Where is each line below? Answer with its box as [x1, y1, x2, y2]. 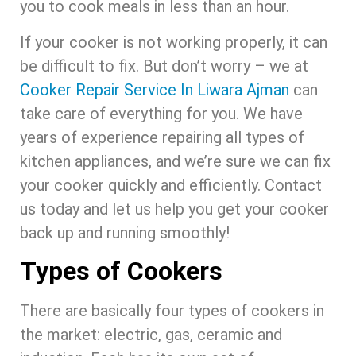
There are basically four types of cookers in [20, 300, 324, 320]
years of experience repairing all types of [20, 127, 304, 147]
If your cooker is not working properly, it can [20, 32, 327, 52]
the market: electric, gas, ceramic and [20, 324, 282, 344]
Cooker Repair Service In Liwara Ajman [20, 79, 289, 99]
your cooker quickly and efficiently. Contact [20, 175, 322, 195]
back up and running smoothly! [20, 222, 230, 242]
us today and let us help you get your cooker [20, 199, 329, 219]
